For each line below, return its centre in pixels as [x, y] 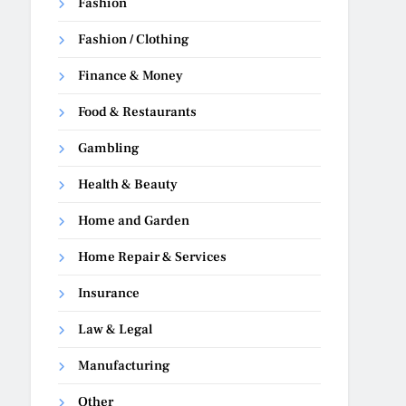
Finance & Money [131, 75]
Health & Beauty [128, 184]
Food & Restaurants [138, 111]
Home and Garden [134, 220]
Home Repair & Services [153, 256]
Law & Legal [116, 329]
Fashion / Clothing [134, 39]
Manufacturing [124, 365]
